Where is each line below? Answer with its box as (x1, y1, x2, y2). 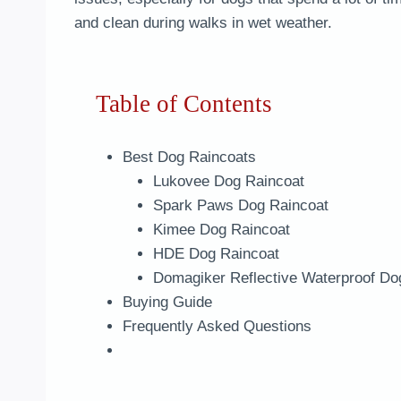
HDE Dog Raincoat (152, 245, 279, 263)
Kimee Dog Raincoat (152, 221, 290, 239)
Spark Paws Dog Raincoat (152, 197, 328, 215)
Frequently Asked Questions (122, 318, 311, 336)
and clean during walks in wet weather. (74, 14, 332, 32)
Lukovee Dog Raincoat (152, 173, 304, 191)
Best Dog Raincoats (122, 149, 256, 166)
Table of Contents (96, 90, 272, 118)
